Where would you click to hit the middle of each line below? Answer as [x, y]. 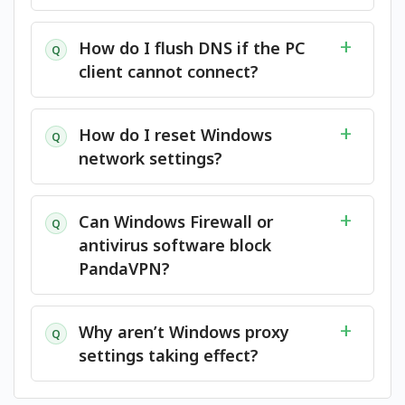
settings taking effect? [169, 355]
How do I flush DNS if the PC [192, 48]
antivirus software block [175, 245]
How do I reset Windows [175, 135]
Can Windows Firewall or [176, 221]
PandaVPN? [124, 268]
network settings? [151, 158]
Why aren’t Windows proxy [184, 332]
